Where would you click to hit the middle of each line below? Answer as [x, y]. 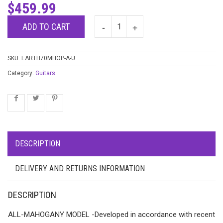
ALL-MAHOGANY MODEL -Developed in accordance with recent [111, 214]
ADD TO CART [46, 26]
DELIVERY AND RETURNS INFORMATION [80, 168]
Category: [21, 73]
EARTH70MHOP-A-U [48, 58]
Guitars [45, 73]
